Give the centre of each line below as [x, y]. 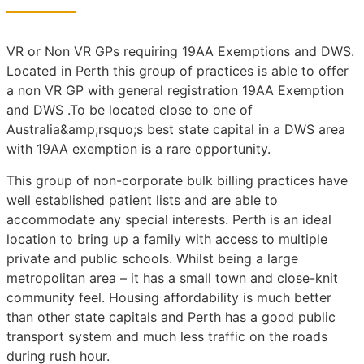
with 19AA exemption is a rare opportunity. [139, 149]
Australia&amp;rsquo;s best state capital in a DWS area [176, 130]
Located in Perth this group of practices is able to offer [178, 71]
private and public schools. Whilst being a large [152, 258]
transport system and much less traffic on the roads [167, 336]
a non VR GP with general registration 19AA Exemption [175, 91]
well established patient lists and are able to [142, 199]
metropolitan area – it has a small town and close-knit [172, 277]
